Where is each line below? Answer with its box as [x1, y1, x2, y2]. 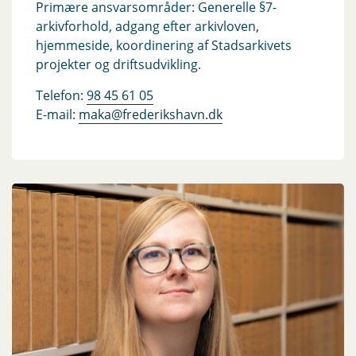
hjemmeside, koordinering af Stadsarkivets [36, 36, 292, 54]
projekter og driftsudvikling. [36, 55, 201, 73]
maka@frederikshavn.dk [79, 105, 222, 123]
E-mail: [36, 105, 79, 123]
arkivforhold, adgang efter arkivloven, [36, 17, 259, 35]
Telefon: [36, 86, 87, 104]
